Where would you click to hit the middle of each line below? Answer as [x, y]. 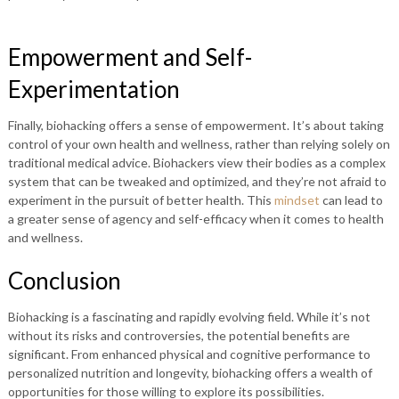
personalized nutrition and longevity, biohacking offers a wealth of [190, 373]
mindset [297, 200]
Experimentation [94, 89]
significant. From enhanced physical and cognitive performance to [189, 354]
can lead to [351, 200]
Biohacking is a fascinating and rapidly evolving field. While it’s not [189, 317]
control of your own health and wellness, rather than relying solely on [199, 144]
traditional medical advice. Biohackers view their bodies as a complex [196, 163]
